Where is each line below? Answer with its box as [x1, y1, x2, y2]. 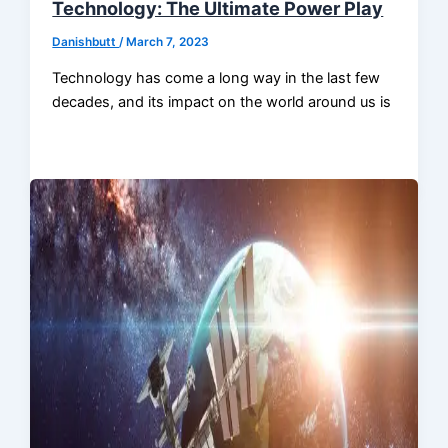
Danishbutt [52, 35, 120, 50]
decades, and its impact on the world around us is [52, 92, 392, 111]
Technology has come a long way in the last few [52, 68, 381, 87]
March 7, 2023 [126, 35, 210, 50]
